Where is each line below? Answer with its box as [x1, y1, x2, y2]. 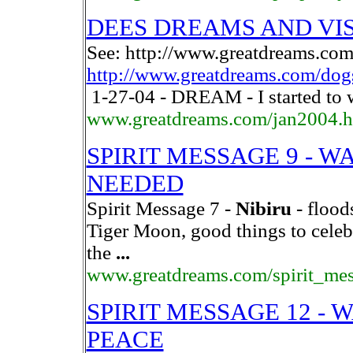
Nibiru [235, 198, 292, 219]
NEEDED [86, 170, 184, 197]
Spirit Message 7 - [86, 198, 236, 219]
